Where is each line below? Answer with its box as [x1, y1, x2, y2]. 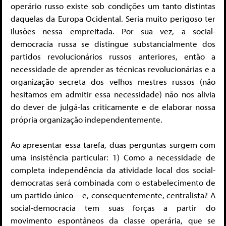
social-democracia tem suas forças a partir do [11, 202, 215, 213]
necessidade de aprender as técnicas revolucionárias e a [11, 63, 215, 74]
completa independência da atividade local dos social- [11, 164, 215, 176]
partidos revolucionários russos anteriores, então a [11, 50, 215, 62]
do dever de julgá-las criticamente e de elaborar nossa [11, 101, 215, 112]
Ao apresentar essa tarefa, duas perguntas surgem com [11, 139, 215, 150]
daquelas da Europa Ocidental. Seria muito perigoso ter [11, 13, 215, 24]
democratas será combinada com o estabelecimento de [11, 177, 215, 188]
